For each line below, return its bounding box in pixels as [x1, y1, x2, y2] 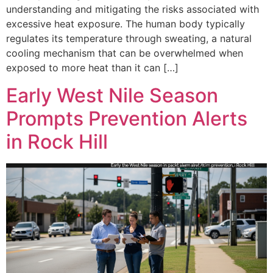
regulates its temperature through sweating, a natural [6, 32, 252, 45]
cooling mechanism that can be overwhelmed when [6, 47, 243, 60]
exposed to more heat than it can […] [6, 62, 179, 74]
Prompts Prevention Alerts [6, 106, 247, 130]
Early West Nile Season [6, 83, 218, 107]
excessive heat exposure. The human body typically [6, 18, 245, 30]
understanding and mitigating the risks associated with [6, 3, 259, 16]
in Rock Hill [6, 129, 108, 154]
